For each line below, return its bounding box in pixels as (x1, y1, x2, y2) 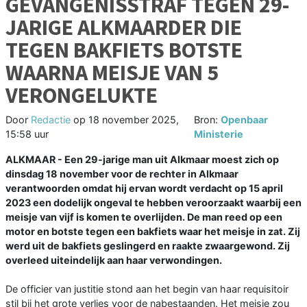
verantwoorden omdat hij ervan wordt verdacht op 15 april (5, 182, 283, 195)
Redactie (31, 114, 71, 126)
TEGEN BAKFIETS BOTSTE (5, 36, 243, 64)
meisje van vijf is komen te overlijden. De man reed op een (5, 211, 282, 223)
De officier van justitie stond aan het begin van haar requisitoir (5, 283, 288, 295)
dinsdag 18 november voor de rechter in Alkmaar (5, 168, 238, 180)
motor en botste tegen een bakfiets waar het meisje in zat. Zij (5, 225, 300, 238)
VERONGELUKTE (5, 82, 158, 110)
